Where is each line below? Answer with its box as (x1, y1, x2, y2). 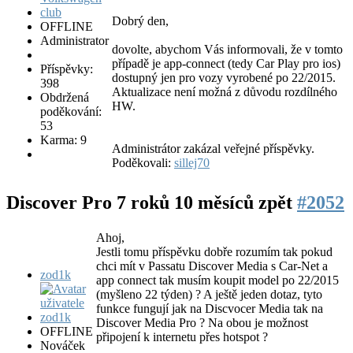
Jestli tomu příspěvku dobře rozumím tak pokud (96, 245, 333, 259)
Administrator (40, 33, 109, 47)
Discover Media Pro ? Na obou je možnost (96, 316, 308, 330)
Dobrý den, (112, 13, 169, 28)
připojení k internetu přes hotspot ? (96, 330, 268, 344)
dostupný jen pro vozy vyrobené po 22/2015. (112, 70, 336, 84)
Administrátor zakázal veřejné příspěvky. (112, 141, 314, 155)
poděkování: (40, 104, 102, 118)
